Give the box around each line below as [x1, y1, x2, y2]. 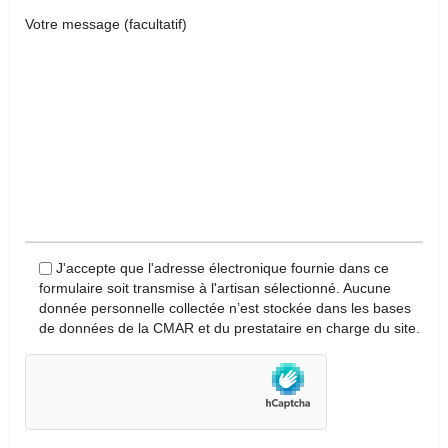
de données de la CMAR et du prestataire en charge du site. [39, 320, 420, 336]
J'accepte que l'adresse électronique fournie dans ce [56, 260, 389, 276]
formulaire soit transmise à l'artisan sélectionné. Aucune [39, 280, 391, 296]
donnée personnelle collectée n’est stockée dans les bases [39, 300, 411, 316]
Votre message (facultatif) [25, 15, 187, 32]
